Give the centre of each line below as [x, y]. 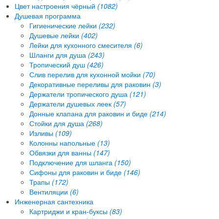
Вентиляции [50, 191]
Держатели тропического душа [79, 94]
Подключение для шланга [72, 162]
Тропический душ [58, 64]
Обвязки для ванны [61, 152]
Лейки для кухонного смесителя [82, 45]
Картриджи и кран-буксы [69, 211]
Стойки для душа [58, 123]
